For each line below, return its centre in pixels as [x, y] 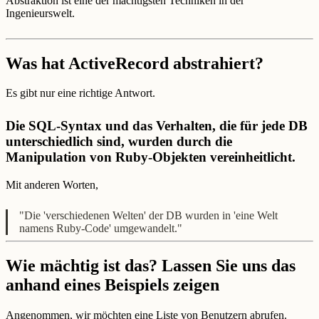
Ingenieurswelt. [40, 13]
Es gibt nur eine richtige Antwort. [80, 93]
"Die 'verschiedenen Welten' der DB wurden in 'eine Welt [148, 216]
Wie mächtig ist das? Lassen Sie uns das [151, 266]
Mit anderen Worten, [52, 184]
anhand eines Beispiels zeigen [113, 285]
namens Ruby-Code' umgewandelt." [101, 229]
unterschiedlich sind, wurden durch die [119, 141]
